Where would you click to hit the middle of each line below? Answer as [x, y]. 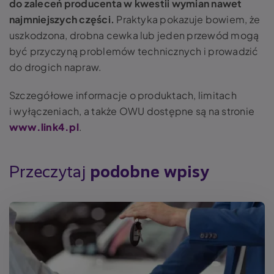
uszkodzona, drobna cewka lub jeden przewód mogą [134, 35]
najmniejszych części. [62, 19]
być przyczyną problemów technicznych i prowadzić [134, 51]
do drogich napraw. [57, 67]
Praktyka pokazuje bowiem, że [187, 19]
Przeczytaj [50, 172]
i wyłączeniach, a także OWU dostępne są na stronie [132, 111]
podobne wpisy [150, 172]
